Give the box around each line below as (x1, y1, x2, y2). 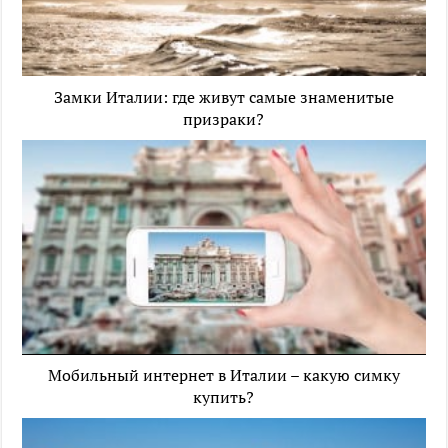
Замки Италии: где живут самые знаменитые (53, 85, 394, 108)
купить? (193, 386, 255, 409)
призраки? (183, 107, 265, 130)
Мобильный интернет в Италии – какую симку (47, 364, 400, 387)
